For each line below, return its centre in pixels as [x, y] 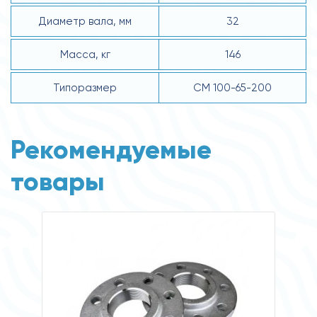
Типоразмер [85, 87]
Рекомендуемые [111, 149]
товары [58, 181]
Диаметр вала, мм [85, 21]
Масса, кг [85, 54]
